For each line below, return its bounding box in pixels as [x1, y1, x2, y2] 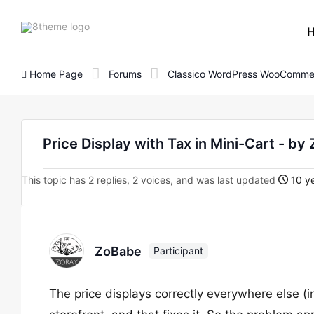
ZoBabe [95, 243, 142, 259]
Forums [109, 67, 142, 80]
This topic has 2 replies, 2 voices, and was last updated [22, 174, 278, 186]
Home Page [27, 67, 83, 80]
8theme [89, 19, 124, 32]
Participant [153, 245, 203, 257]
